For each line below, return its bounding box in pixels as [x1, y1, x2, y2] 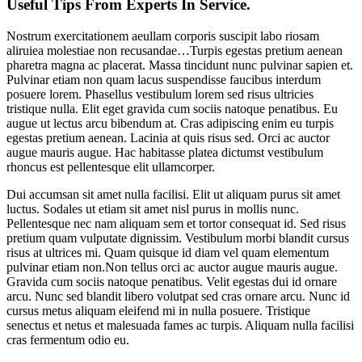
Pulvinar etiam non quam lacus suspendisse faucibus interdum [6, 72, 321, 86]
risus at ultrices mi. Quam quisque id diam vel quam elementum [6, 245, 329, 259]
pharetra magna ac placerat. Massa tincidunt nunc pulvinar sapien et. [6, 57, 353, 72]
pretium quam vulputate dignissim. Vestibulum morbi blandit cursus [6, 230, 349, 245]
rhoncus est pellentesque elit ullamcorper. [6, 159, 215, 174]
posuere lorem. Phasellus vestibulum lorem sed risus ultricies [6, 86, 314, 101]
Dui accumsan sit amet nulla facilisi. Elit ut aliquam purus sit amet [6, 187, 340, 201]
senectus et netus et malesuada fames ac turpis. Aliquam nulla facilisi [6, 318, 354, 332]
